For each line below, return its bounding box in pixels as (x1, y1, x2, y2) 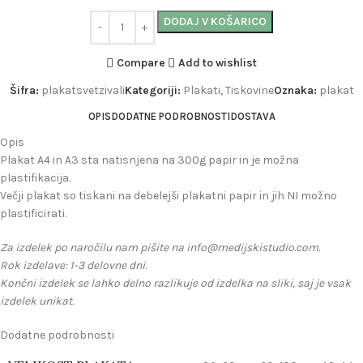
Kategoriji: (124, 83, 181, 97)
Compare (117, 55, 165, 70)
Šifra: (9, 83, 41, 97)
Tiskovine (224, 83, 274, 97)
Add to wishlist (178, 55, 258, 70)
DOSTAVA (229, 110, 275, 123)
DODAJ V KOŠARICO (164, 14, 267, 28)
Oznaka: (273, 83, 317, 97)
